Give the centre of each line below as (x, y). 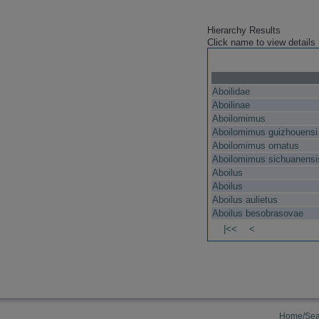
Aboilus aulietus (245, 200)
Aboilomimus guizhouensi (265, 132)
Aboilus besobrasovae (257, 214)
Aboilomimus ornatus (255, 146)
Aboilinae (231, 105)
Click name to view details (261, 43)
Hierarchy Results (244, 31)
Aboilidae (231, 92)
